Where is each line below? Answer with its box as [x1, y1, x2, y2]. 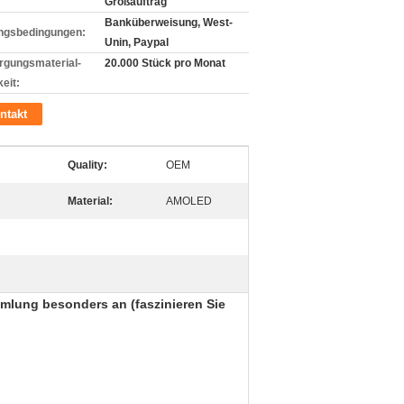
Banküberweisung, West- [105, 16, 233, 29]
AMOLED [166, 195, 212, 207]
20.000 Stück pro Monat [105, 57, 225, 69]
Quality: [68, 159, 107, 171]
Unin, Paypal [105, 36, 169, 49]
